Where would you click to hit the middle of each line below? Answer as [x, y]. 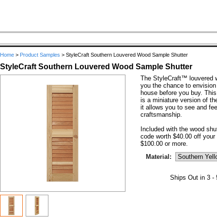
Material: [158, 157]
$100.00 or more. [164, 144]
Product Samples [40, 55]
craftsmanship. [161, 115]
